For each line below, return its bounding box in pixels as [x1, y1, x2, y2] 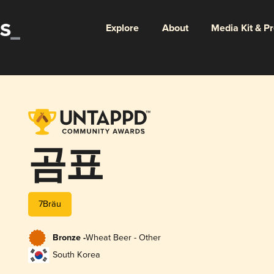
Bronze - [52, 232, 86, 244]
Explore [105, 21, 139, 35]
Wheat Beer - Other [85, 232, 161, 243]
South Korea [52, 250, 100, 261]
